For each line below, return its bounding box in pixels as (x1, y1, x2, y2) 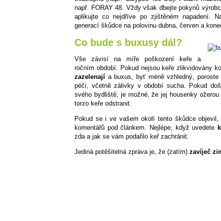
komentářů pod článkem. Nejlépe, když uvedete (74, 124, 218, 132)
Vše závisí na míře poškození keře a (74, 55, 201, 63)
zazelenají (74, 73, 105, 81)
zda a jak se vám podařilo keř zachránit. (74, 133, 189, 141)
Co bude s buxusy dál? (74, 37, 182, 48)
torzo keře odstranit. (74, 100, 132, 108)
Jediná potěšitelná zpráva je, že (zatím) (74, 148, 189, 156)
